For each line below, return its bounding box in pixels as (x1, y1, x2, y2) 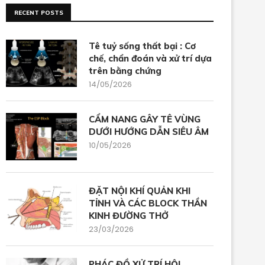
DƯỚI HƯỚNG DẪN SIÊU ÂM (89, 126, 209, 137)
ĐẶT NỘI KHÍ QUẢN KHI (89, 185, 190, 196)
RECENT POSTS (14, 9, 63, 17)
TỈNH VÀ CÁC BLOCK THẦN (89, 198, 207, 209)
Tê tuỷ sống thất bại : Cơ (89, 40, 196, 51)
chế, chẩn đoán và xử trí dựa (89, 53, 212, 64)
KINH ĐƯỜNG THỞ (89, 210, 169, 221)
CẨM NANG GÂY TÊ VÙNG (89, 114, 201, 125)
